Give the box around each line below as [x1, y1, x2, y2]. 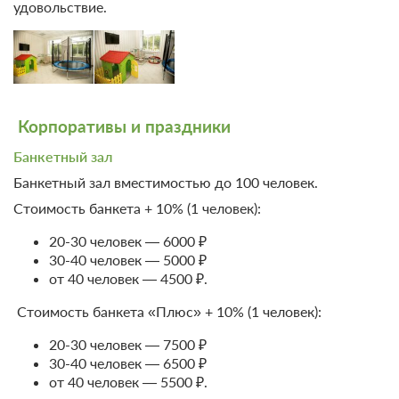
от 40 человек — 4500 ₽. [49, 270, 208, 288]
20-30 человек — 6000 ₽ [49, 232, 207, 250]
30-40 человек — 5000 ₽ [49, 251, 207, 269]
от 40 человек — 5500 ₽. [49, 373, 208, 391]
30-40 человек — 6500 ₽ [49, 354, 207, 372]
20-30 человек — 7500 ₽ [49, 336, 207, 354]
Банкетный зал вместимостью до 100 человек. [13, 174, 318, 191]
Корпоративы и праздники [13, 116, 231, 137]
